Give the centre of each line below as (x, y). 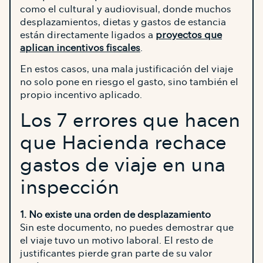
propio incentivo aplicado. (81, 95)
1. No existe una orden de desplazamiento (115, 215)
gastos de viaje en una (123, 166)
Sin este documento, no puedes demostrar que (127, 228)
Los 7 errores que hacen (130, 121)
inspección (70, 188)
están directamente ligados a (88, 35)
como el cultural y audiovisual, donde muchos (126, 9)
